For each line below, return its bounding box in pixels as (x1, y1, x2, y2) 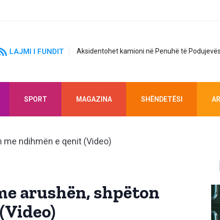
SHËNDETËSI (140, 95, 183, 103)
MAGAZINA (76, 95, 112, 103)
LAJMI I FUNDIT (9, 47, 64, 56)
